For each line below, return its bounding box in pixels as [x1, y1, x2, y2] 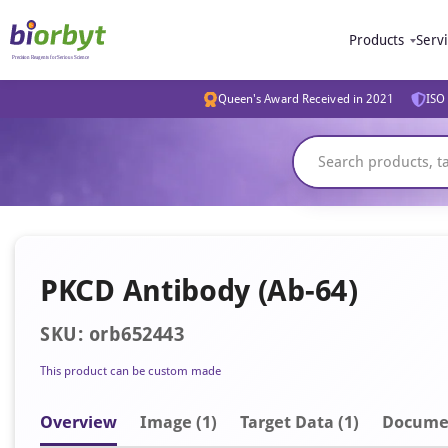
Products [349, 32, 404, 48]
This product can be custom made [40, 364, 221, 378]
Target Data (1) [240, 412, 359, 432]
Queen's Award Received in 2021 [217, 92, 395, 106]
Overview [40, 412, 117, 432]
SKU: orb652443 [40, 323, 184, 346]
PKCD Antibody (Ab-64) [40, 273, 358, 308]
